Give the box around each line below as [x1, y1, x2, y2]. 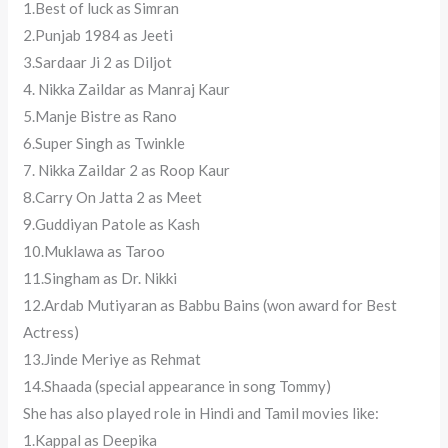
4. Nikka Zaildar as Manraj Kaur [23, 80, 231, 99]
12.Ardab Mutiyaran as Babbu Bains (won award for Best [23, 296, 398, 315]
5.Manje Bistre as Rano [23, 107, 178, 126]
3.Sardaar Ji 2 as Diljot [23, 53, 173, 72]
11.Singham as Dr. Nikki [23, 269, 178, 288]
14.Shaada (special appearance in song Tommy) [23, 377, 332, 396]
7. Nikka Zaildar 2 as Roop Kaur [23, 161, 231, 180]
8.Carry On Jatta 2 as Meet [23, 188, 203, 207]
